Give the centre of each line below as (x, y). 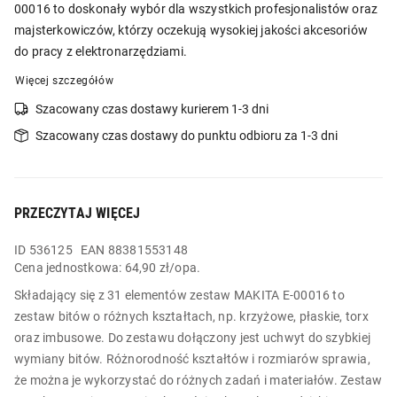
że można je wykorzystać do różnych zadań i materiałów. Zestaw (198, 381)
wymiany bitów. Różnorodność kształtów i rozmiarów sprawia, (192, 359)
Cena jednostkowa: (70, 268)
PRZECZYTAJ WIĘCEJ (78, 214)
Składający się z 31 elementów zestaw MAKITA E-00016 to (179, 296)
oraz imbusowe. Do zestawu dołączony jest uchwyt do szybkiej (193, 338)
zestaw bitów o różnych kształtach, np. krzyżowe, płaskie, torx (191, 317)
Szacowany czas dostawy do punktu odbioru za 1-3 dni (187, 136)
